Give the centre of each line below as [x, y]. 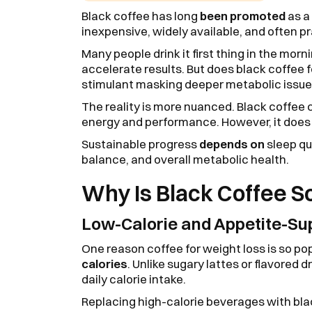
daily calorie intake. [134, 279]
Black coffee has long [141, 16]
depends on [231, 144]
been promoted [243, 16]
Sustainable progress [139, 144]
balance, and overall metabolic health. [185, 159]
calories [104, 264]
